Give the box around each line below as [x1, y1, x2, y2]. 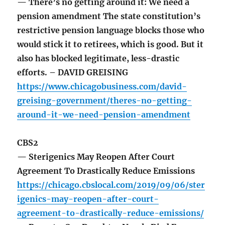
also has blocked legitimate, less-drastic [17, 53, 180, 64]
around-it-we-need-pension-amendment [17, 109, 191, 120]
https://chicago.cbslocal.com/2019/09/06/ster [17, 180, 205, 190]
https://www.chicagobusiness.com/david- [17, 81, 187, 92]
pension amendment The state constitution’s [17, 11, 201, 22]
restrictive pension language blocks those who [17, 25, 205, 36]
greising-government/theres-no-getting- [17, 95, 192, 106]
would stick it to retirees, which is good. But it [17, 39, 204, 50]
